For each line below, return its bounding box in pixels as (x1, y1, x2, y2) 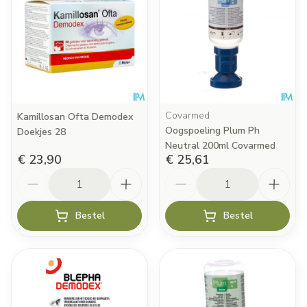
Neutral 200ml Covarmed (165, 139, 275, 152)
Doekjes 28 (17, 125, 66, 138)
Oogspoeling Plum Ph (165, 124, 260, 137)
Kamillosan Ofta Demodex (17, 110, 133, 123)
